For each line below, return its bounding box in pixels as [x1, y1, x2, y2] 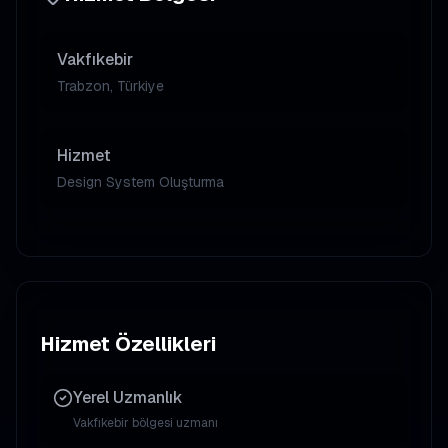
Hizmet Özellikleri [41, 331, 216, 357]
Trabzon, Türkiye [57, 77, 164, 95]
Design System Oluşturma [57, 173, 224, 191]
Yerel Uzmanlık [73, 387, 183, 408]
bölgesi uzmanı [129, 415, 218, 431]
